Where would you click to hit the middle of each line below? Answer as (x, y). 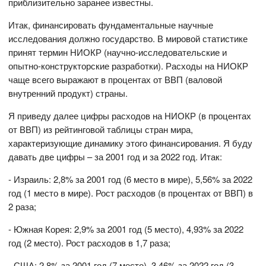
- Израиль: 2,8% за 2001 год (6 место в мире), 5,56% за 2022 (131, 179)
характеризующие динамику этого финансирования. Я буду (131, 143)
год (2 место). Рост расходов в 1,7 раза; (90, 243)
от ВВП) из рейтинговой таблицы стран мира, (101, 129)
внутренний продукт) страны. (68, 93)
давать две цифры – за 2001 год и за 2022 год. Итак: (115, 157)
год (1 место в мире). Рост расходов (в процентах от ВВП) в (131, 193)
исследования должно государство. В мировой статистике (128, 39)
